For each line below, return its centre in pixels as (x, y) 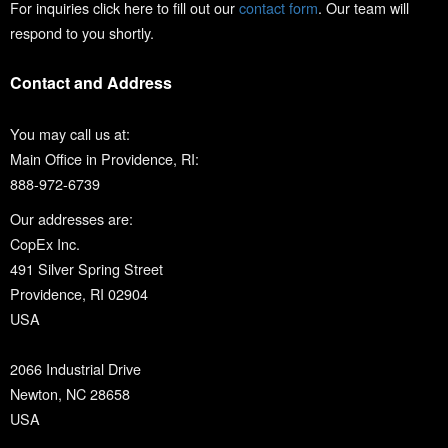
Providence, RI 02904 (79, 294)
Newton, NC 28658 (70, 394)
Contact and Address (91, 83)
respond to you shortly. (82, 33)
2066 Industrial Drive (75, 369)
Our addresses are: (71, 219)
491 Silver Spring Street (86, 269)
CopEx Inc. (45, 244)
